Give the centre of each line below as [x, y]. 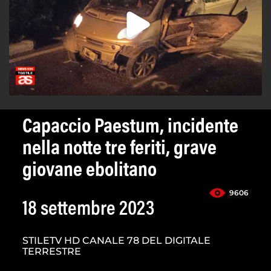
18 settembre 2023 [88, 210]
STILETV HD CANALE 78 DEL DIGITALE [116, 241]
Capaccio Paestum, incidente [130, 128]
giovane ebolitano [90, 171]
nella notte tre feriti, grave [119, 150]
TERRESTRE [52, 252]
